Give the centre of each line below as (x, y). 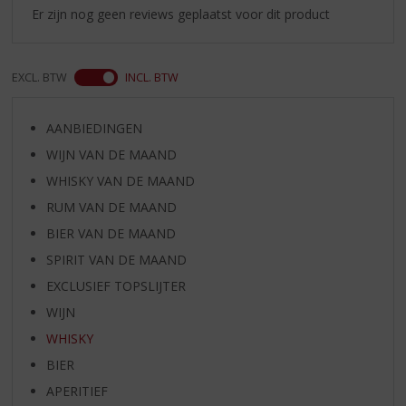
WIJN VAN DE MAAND (111, 154)
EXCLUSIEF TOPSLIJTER (116, 285)
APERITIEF (77, 391)
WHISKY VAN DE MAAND (120, 180)
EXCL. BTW (40, 77)
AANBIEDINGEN (94, 128)
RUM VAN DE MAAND (111, 207)
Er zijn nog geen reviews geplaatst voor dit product (181, 14)
